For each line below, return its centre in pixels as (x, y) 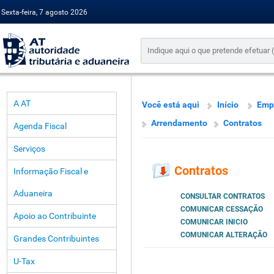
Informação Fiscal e (51, 171)
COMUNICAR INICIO (214, 222)
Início (228, 105)
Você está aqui (171, 105)
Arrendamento (179, 123)
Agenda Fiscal (40, 126)
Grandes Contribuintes (56, 239)
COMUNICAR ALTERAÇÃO (224, 235)
